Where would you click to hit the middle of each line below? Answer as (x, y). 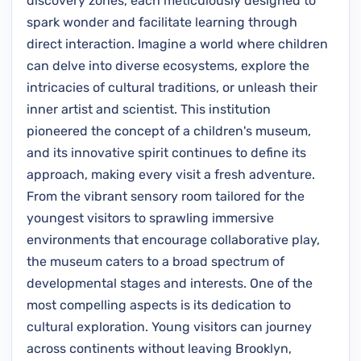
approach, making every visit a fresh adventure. (171, 174)
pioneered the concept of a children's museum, (169, 131)
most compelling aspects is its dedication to (159, 305)
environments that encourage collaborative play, (173, 239)
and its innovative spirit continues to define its (166, 152)
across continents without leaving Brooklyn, (159, 348)
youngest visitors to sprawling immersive (150, 218)
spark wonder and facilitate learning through (162, 22)
